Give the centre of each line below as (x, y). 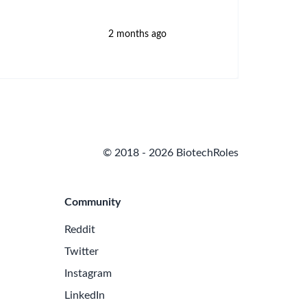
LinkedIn (85, 295)
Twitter (82, 251)
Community (93, 202)
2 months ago (137, 34)
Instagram (88, 273)
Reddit (80, 230)
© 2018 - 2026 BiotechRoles (171, 153)
